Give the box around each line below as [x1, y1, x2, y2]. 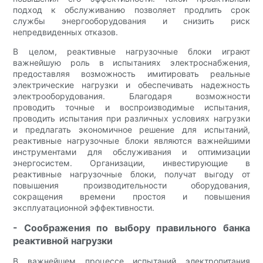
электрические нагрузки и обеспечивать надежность [13, 80, 250, 90]
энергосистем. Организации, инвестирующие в [13, 158, 250, 168]
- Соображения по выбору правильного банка [13, 222, 250, 234]
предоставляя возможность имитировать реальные [13, 69, 250, 79]
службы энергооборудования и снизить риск [13, 16, 250, 26]
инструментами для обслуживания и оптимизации [13, 147, 250, 157]
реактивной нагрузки [13, 235, 113, 247]
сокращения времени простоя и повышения [13, 191, 250, 202]
